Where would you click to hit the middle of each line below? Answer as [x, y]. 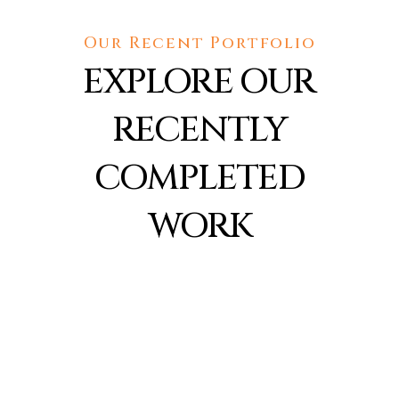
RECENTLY [199, 130]
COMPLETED [199, 178]
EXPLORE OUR [199, 81]
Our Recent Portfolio [199, 43]
